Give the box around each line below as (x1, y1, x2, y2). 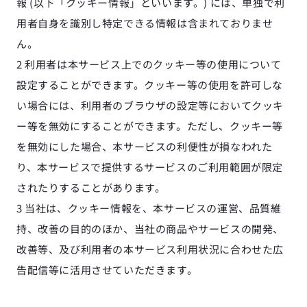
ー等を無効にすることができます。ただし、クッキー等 (16, 119, 283, 133)
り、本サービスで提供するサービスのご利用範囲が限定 (16, 160, 283, 174)
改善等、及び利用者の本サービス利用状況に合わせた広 (16, 242, 284, 256)
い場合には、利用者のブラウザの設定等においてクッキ (16, 98, 284, 112)
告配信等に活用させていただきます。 (16, 262, 198, 277)
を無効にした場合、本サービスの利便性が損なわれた (16, 139, 273, 153)
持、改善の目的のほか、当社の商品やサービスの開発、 (16, 221, 284, 236)
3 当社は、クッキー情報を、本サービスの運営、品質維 (16, 201, 282, 215)
